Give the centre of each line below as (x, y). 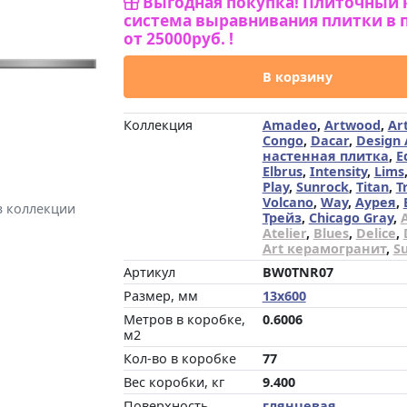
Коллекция (158, 125)
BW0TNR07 (298, 272)
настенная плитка (325, 156)
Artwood (352, 125)
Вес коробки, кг (174, 382)
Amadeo (289, 125)
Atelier (284, 233)
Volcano (288, 202)
